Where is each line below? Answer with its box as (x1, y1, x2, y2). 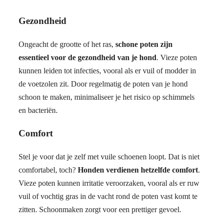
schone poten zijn (115, 40, 173, 48)
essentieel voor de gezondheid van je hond (19, 53, 156, 62)
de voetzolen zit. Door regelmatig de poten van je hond (19, 79, 188, 88)
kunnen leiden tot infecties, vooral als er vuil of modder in (19, 66, 196, 75)
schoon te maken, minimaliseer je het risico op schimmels (19, 92, 195, 101)
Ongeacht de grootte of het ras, (19, 40, 115, 48)
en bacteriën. (19, 106, 58, 114)
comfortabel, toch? (19, 166, 78, 175)
